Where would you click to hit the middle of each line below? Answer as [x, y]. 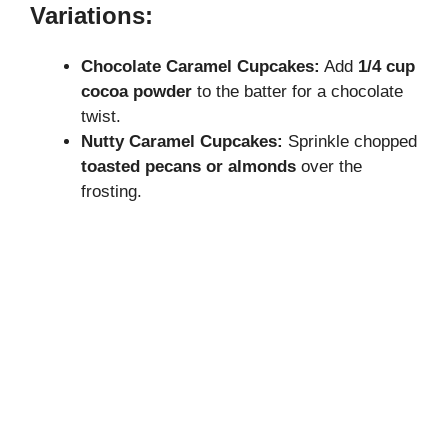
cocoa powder [136, 91]
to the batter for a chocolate [297, 91]
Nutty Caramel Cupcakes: [182, 141]
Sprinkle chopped [350, 141]
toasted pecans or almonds [188, 166]
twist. [101, 116]
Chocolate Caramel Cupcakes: [200, 66]
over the [329, 166]
